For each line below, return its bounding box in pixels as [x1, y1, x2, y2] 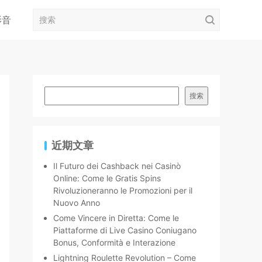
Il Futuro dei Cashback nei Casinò [53, 161, 181, 171]
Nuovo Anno [53, 198, 100, 208]
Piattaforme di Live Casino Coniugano [53, 225, 196, 235]
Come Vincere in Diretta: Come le [53, 213, 179, 223]
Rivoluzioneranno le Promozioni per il [53, 185, 192, 195]
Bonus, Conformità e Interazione [53, 237, 175, 247]
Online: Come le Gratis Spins [53, 173, 161, 183]
